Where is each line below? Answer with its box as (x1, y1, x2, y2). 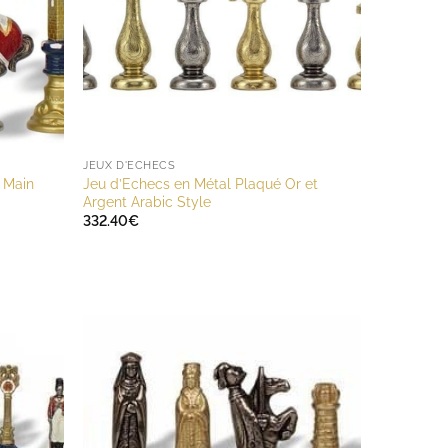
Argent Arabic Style (83, 192, 212, 210)
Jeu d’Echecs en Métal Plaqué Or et (83, 174, 319, 192)
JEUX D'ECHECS (83, 158, 176, 172)
